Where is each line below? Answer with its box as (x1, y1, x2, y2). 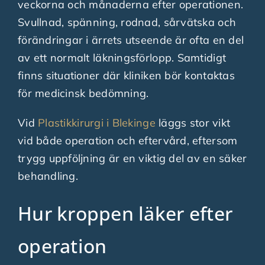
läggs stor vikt (155, 115, 231, 130)
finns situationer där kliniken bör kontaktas (17, 68, 235, 82)
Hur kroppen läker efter (17, 200, 233, 226)
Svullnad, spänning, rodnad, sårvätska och (17, 15, 237, 29)
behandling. (17, 169, 78, 183)
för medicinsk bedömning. (17, 86, 149, 100)
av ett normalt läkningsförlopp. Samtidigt (17, 50, 227, 64)
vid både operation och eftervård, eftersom (17, 133, 238, 147)
